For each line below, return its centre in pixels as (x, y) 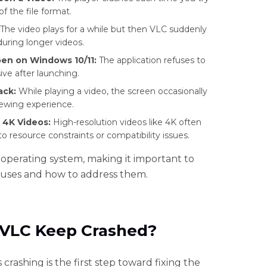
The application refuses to (151, 60)
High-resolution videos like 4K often (126, 122)
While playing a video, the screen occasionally (112, 91)
